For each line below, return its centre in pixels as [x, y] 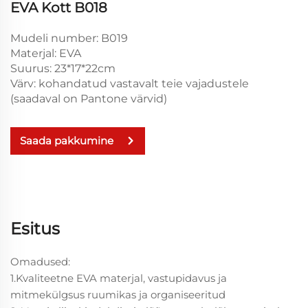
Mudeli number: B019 [69, 38]
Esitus [35, 228]
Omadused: [40, 261]
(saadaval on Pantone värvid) [89, 98]
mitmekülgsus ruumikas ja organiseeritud [118, 294]
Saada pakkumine [67, 141]
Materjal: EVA [46, 53]
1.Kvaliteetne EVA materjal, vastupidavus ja [119, 278]
